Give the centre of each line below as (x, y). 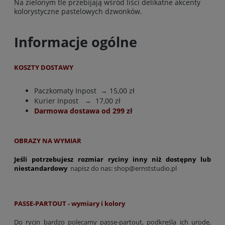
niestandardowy (41, 168)
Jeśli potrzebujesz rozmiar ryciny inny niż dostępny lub (113, 159)
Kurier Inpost (56, 101)
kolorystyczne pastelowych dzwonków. (78, 12)
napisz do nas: (91, 168)
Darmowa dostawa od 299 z (82, 111)
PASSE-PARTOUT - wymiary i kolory (70, 203)
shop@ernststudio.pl (145, 168)
